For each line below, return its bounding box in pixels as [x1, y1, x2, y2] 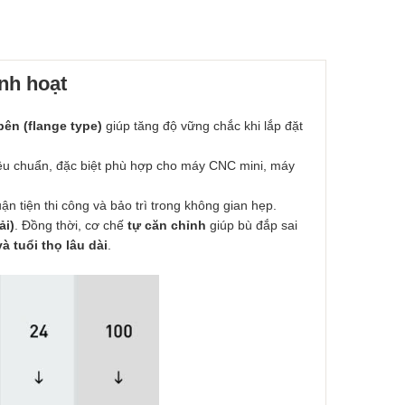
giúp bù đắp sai [206, 218, 297, 232]
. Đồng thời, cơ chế [14, 218, 127, 232]
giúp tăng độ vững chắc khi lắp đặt [102, 118, 303, 133]
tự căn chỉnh [127, 218, 206, 232]
